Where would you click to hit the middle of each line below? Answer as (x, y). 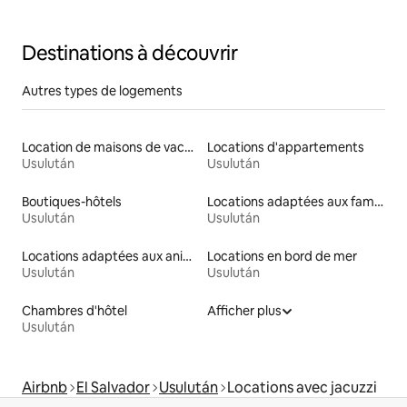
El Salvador (113, 388)
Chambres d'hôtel (74, 311)
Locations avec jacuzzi (302, 388)
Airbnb (45, 388)
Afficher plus (244, 311)
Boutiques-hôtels (72, 202)
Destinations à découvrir (130, 54)
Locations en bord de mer (282, 257)
